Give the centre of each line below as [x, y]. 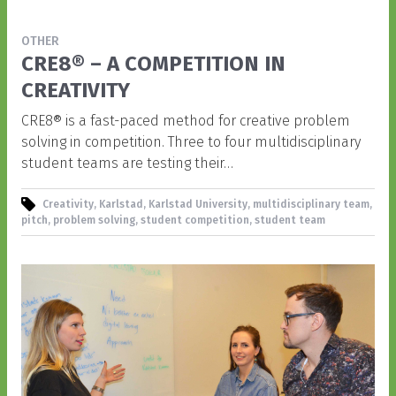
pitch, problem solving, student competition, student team [173, 220]
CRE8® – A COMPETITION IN [153, 63]
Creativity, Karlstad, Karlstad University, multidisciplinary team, [207, 204]
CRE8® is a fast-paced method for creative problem [186, 120]
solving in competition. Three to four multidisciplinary [191, 141]
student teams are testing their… [127, 163]
